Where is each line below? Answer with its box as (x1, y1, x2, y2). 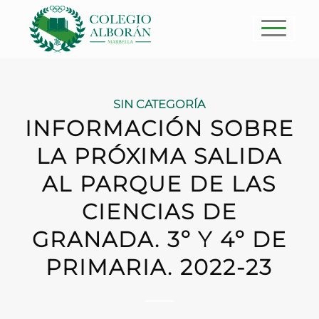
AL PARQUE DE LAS (42, 171, 277, 197)
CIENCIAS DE (81, 199, 237, 225)
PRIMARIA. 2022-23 (46, 254, 273, 281)
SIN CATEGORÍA (113, 97, 206, 111)
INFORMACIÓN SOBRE (24, 115, 294, 142)
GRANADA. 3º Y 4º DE (31, 226, 287, 253)
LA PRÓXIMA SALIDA (36, 143, 283, 169)
